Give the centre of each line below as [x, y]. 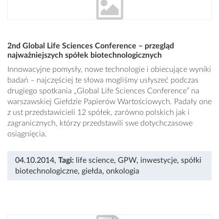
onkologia [123, 171]
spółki [191, 161]
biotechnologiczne [46, 171]
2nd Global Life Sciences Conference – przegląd [91, 46]
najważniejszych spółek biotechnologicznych [85, 55]
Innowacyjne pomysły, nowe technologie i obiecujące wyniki [109, 70]
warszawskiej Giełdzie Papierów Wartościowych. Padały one [109, 102]
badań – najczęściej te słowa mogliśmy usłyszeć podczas [103, 80]
